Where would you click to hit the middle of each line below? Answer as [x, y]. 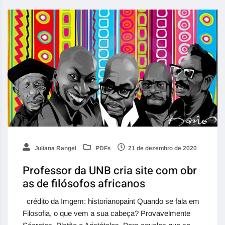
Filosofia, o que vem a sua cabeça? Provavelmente [106, 213]
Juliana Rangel [55, 148]
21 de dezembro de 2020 [162, 148]
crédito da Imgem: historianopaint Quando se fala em [111, 201]
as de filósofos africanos [84, 184]
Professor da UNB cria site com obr [110, 171]
